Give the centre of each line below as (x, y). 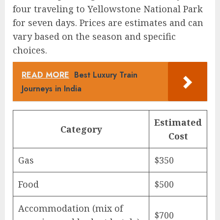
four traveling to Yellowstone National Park (108, 9)
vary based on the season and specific (94, 36)
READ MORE (45, 75)
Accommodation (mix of (70, 208)
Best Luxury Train (106, 75)
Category (81, 129)
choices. (30, 50)
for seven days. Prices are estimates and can (108, 22)
